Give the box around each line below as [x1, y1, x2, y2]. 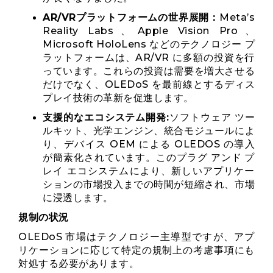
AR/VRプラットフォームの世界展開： [43, 12, 219, 23]
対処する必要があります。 [18, 258, 139, 269]
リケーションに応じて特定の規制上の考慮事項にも [18, 244, 255, 256]
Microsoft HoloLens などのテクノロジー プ [43, 38, 255, 50]
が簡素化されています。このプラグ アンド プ [43, 152, 255, 163]
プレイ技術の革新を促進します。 [43, 92, 194, 104]
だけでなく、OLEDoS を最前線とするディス [43, 79, 255, 90]
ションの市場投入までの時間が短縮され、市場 [43, 179, 255, 190]
